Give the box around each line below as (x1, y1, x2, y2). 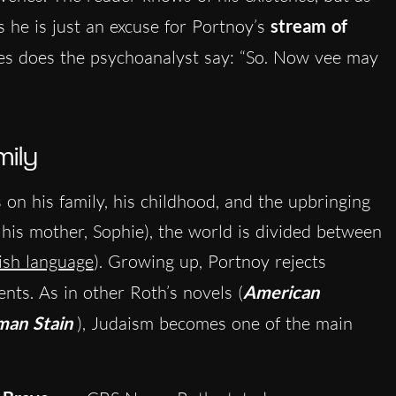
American (242, 280, 319, 302)
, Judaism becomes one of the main (81, 311, 353, 334)
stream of (270, 14, 347, 36)
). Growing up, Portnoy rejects (93, 249, 326, 272)
